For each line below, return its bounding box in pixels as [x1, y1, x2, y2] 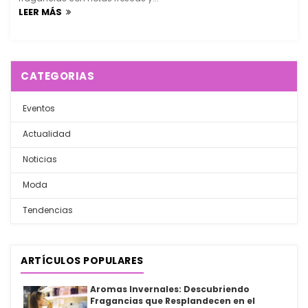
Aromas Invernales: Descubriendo [90, 283, 250, 296]
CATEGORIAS [21, 69, 94, 84]
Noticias [21, 153, 57, 166]
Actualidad [21, 128, 71, 140]
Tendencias [21, 204, 73, 217]
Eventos [21, 102, 55, 115]
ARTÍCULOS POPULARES [21, 254, 144, 268]
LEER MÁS [19, 5, 66, 19]
